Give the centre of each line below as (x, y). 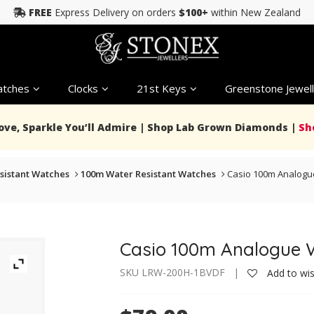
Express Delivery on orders (115, 12)
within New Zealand (254, 12)
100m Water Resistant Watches (148, 174)
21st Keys (161, 88)
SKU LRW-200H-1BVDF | (184, 272)
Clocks (83, 88)
